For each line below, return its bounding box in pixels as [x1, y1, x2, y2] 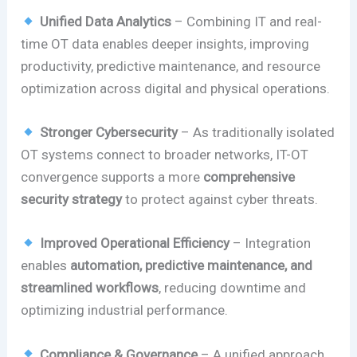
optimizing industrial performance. [21, 302, 229, 319]
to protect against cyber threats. [122, 191, 319, 208]
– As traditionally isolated [177, 124, 335, 141]
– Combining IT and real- [171, 14, 322, 30]
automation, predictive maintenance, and [70, 257, 313, 274]
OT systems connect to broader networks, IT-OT [21, 147, 309, 163]
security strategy [21, 191, 123, 208]
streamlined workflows [21, 280, 159, 296]
